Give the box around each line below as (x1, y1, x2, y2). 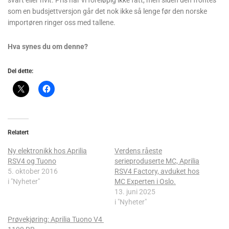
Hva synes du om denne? (8, 42, 88, 51)
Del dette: (8, 67, 33, 75)
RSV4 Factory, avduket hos (114, 167, 199, 175)
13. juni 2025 (114, 187, 155, 196)
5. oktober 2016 (8, 167, 58, 175)
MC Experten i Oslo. (114, 177, 176, 186)
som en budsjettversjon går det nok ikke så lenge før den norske (8, 7, 207, 15)
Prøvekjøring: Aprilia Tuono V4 (8, 215, 104, 223)
